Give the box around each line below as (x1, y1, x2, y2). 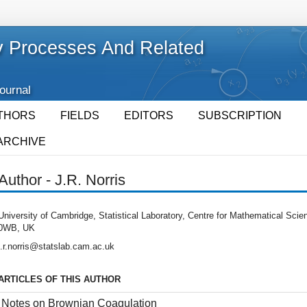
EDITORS (124, 110, 173, 121)
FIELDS (60, 110, 99, 121)
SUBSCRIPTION (198, 110, 282, 121)
